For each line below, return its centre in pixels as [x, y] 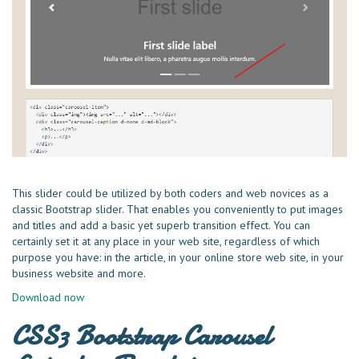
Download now [48, 297]
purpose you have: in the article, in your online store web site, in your [178, 257]
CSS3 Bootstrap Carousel [141, 335]
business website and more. [79, 273]
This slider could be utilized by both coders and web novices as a [170, 193]
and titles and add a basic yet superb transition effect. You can [161, 225]
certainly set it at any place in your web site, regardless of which [166, 241]
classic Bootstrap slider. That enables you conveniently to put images [177, 209]
